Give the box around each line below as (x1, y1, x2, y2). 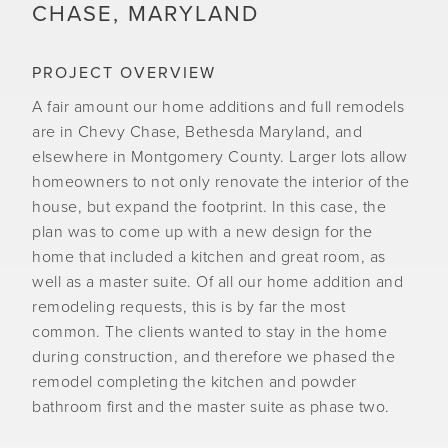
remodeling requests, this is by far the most (32, 297, 345, 317)
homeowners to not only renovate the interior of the (32, 172, 410, 192)
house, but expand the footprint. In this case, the (32, 197, 386, 217)
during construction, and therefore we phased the (32, 347, 395, 367)
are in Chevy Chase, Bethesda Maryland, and (32, 122, 362, 142)
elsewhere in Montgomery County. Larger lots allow (32, 147, 408, 167)
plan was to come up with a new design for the (32, 222, 373, 242)
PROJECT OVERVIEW (32, 63, 216, 83)
